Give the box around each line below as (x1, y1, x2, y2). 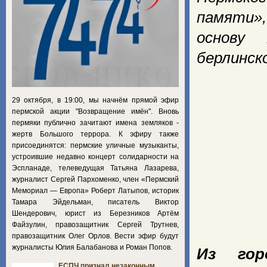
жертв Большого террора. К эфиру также (12, 129, 179, 138)
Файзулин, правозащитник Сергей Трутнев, (12, 220, 179, 229)
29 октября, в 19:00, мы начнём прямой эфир (12, 95, 179, 104)
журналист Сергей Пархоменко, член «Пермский (12, 175, 179, 184)
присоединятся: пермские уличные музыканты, (12, 141, 179, 150)
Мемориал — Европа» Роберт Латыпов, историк (12, 186, 179, 195)
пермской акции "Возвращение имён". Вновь (12, 107, 179, 116)
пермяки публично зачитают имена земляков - (12, 118, 179, 127)
